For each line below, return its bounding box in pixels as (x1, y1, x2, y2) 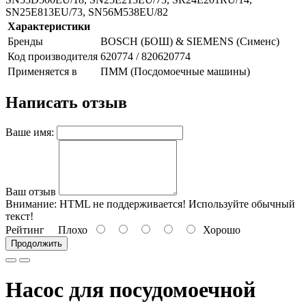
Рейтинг (5, 223, 44, 236)
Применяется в (8, 66, 77, 77)
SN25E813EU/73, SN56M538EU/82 (5, 6, 168, 18)
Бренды (8, 36, 43, 47)
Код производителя (8, 51, 98, 62)
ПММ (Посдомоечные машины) (100, 66, 250, 77)
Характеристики (8, 20, 90, 32)
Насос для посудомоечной (5, 277, 255, 303)
